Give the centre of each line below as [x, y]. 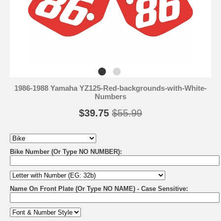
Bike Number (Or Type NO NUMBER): [66, 152]
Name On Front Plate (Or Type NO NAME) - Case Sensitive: [99, 189]
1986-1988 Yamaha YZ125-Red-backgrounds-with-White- [110, 88]
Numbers [110, 97]
